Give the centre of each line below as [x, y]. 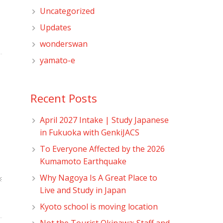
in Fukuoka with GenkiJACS [90, 132]
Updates [56, 27]
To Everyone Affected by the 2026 [103, 149]
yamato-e [58, 60]
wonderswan [64, 44]
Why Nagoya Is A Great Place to [99, 177]
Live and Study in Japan [83, 190]
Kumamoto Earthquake [87, 161]
